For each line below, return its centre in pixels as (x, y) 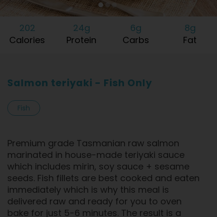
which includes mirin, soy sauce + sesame (98, 166)
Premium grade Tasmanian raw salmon (93, 143)
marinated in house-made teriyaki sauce (96, 155)
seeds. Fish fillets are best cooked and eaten (103, 178)
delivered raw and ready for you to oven (94, 201)
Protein (81, 40)
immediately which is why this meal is (88, 189)
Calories (27, 40)
